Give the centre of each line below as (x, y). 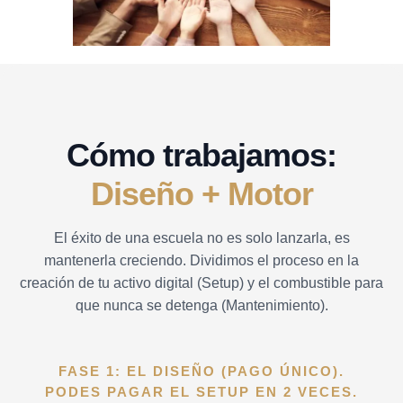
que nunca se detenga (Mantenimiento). (201, 305)
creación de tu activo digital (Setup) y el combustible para (201, 283)
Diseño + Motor (201, 194)
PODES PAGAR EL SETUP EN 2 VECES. (201, 393)
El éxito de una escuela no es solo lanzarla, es (201, 238)
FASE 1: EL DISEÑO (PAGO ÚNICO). (201, 372)
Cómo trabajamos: (201, 156)
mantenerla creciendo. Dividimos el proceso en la (201, 260)
